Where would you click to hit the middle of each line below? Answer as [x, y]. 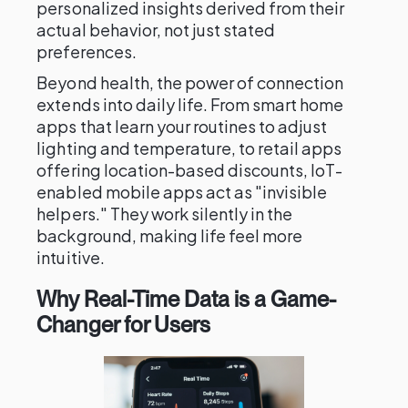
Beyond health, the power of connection [190, 82]
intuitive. [71, 257]
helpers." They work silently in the [165, 214]
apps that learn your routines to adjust [182, 126]
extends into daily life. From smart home [190, 104]
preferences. [87, 51]
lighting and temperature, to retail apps [189, 148]
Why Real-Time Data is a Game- [187, 299]
